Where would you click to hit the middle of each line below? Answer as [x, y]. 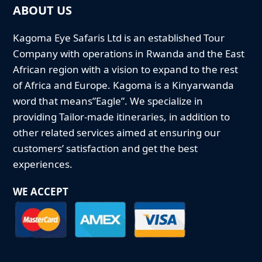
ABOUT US [43, 11]
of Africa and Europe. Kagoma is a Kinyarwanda [124, 85]
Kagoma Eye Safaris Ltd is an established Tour [119, 38]
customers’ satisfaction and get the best [106, 149]
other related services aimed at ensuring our [117, 133]
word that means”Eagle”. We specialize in [108, 101]
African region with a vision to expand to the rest [126, 70]
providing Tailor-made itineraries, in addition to [122, 117]
